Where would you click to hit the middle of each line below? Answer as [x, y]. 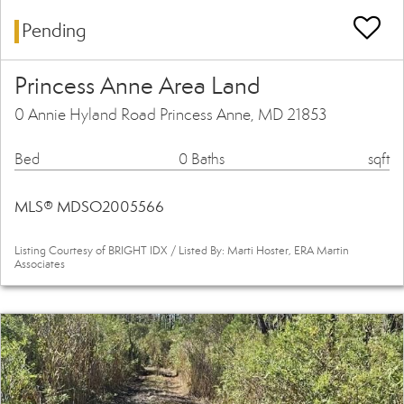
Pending [54, 31]
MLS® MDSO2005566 [89, 207]
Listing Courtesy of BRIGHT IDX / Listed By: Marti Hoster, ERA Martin [182, 251]
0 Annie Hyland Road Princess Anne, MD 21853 [170, 115]
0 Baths [202, 160]
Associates [40, 265]
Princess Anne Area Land [137, 86]
